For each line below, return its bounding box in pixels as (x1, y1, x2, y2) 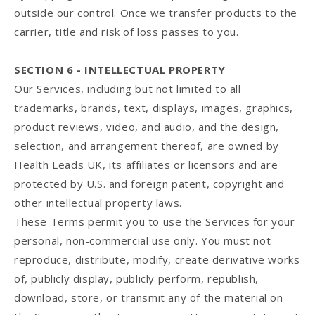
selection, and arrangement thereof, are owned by (14, 139, 279, 153)
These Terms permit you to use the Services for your (14, 214, 295, 229)
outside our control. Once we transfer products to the (14, 6, 297, 20)
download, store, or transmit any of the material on (14, 290, 283, 305)
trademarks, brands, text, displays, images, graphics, (14, 101, 293, 115)
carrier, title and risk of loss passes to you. (14, 25, 239, 39)
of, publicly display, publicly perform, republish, (14, 271, 259, 286)
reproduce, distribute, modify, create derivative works (14, 252, 300, 267)
